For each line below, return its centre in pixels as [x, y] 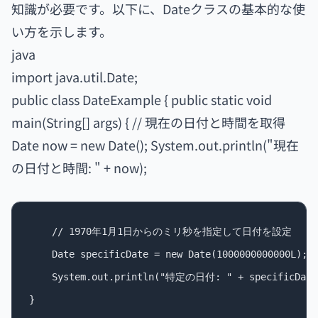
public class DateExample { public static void [142, 99]
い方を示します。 [62, 31]
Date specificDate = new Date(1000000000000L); [168, 254]
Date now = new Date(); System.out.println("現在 [155, 145]
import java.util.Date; [75, 77]
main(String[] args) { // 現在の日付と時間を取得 [148, 122]
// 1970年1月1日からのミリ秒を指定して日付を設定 [160, 231]
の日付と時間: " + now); [79, 168]
